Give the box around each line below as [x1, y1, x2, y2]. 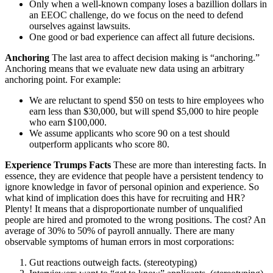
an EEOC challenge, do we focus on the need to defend [29, 10, 243, 21]
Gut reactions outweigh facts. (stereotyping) [29, 257, 197, 268]
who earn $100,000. [29, 117, 107, 128]
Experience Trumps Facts [5, 160, 111, 171]
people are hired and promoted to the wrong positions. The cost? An [5, 214, 266, 225]
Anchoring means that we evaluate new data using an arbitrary [5, 63, 244, 74]
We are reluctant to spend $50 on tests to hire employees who [29, 95, 264, 106]
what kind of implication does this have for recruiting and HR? [5, 193, 245, 204]
